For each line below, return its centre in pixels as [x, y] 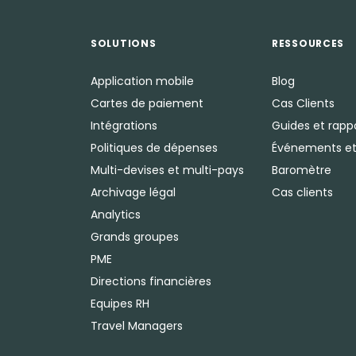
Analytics [116, 215]
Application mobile [142, 81]
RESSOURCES [308, 43]
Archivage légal [133, 192]
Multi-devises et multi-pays [167, 170]
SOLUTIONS [124, 43]
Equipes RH [120, 304]
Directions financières [151, 281]
